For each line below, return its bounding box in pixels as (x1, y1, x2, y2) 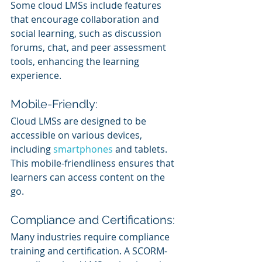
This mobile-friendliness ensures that (11, 156, 177, 170)
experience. (11, 68, 61, 82)
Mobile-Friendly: (11, 96, 98, 111)
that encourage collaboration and (11, 12, 161, 26)
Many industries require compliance (11, 230, 172, 243)
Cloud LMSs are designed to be (11, 114, 149, 127)
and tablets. (115, 142, 170, 156)
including (11, 142, 53, 156)
